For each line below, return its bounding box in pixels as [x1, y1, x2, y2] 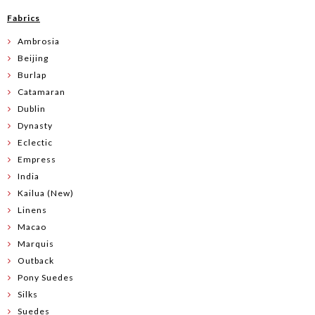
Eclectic [18, 136, 53, 148]
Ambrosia [18, 35, 60, 46]
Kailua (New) [18, 187, 74, 198]
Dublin [18, 103, 46, 114]
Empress [18, 153, 56, 165]
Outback [18, 255, 54, 266]
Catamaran [18, 86, 65, 97]
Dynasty [18, 120, 53, 131]
